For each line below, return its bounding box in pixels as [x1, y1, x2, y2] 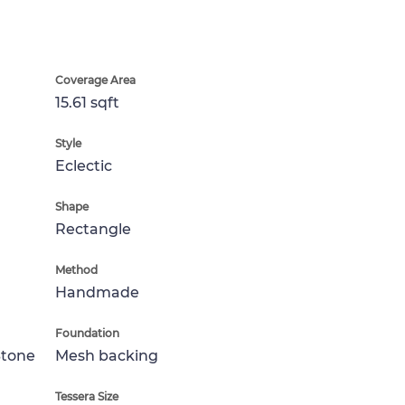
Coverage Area [55, 73, 136, 87]
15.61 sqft [55, 94, 119, 111]
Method [55, 263, 98, 277]
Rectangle [55, 221, 131, 238]
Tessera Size [55, 390, 118, 403]
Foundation [55, 326, 119, 340]
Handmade [55, 284, 139, 301]
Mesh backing [55, 347, 158, 364]
